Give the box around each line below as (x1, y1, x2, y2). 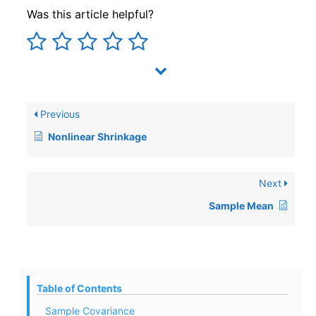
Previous (37, 108, 80, 121)
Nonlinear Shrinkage (48, 130, 147, 143)
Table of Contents (37, 282, 122, 295)
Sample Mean (209, 200, 274, 212)
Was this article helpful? (27, 7, 154, 22)
